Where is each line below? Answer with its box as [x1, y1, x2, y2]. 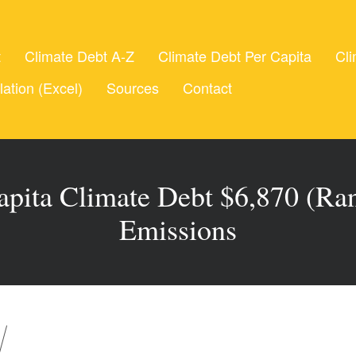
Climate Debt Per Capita [158, 45, 311, 66]
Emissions [119, 210, 237, 248]
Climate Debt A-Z [25, 45, 134, 66]
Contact [183, 77, 232, 98]
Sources [106, 77, 159, 98]
